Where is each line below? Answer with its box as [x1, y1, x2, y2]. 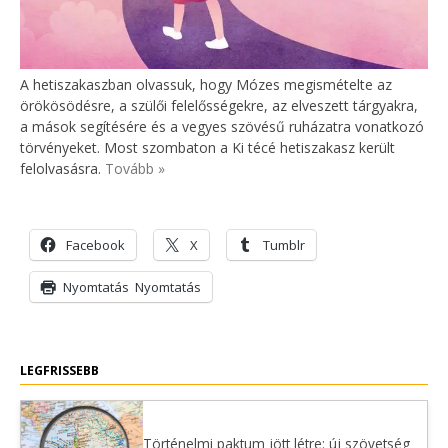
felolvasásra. [20, 158, 105, 178]
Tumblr [263, 235, 305, 254]
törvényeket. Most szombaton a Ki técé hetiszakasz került [20, 137, 395, 157]
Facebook [66, 235, 125, 254]
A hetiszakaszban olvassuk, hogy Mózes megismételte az [20, 74, 392, 94]
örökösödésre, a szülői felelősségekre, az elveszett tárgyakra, [20, 95, 418, 115]
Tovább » [105, 158, 165, 178]
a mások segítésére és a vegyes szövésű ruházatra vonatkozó [20, 116, 424, 136]
